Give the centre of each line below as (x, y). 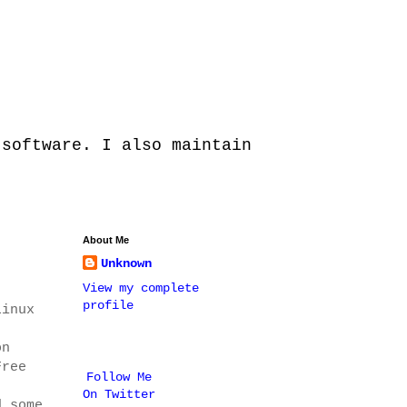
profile (108, 305)
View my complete (141, 288)
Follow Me (119, 377)
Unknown (126, 263)
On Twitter (119, 394)
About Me (106, 240)
